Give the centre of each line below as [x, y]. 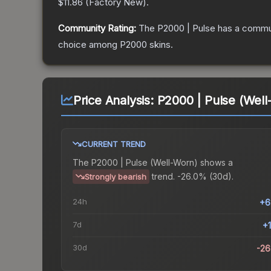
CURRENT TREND [114, 144]
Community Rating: [97, 28]
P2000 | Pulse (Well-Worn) [145, 163]
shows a [215, 163]
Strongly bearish [116, 177]
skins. [160, 45]
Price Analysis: [115, 101]
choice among [89, 45]
